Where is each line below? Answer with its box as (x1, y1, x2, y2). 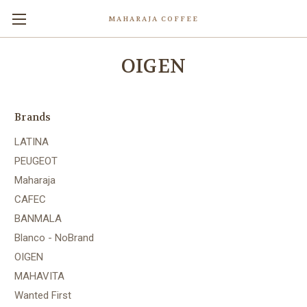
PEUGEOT (14, 154, 58, 167)
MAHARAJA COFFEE (108, 14, 199, 23)
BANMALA (14, 212, 62, 225)
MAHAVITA (14, 269, 64, 282)
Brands (14, 110, 51, 124)
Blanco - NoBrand (14, 231, 94, 244)
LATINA (14, 135, 49, 148)
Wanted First (14, 288, 71, 302)
